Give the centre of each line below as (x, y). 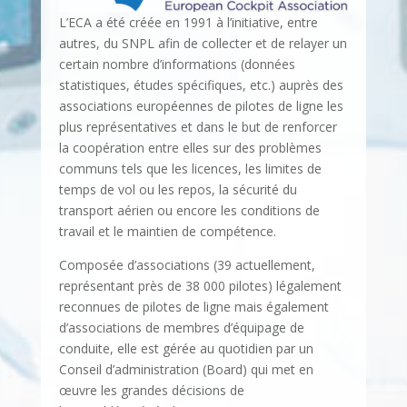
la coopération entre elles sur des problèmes (190, 148)
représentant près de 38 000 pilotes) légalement (200, 286)
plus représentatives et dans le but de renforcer (198, 127)
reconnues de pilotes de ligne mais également (194, 307)
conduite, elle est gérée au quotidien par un (186, 349)
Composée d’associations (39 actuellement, (187, 265)
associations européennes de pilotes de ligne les (201, 106)
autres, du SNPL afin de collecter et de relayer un (203, 44)
